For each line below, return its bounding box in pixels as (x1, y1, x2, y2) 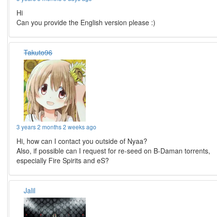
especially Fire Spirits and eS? (16, 155, 109, 165)
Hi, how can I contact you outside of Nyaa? (16, 136, 148, 146)
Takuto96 (24, 47, 53, 57)
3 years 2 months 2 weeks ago (16, 123, 97, 131)
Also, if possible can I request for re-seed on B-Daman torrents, (16, 146, 211, 155)
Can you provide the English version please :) (16, 17, 156, 27)
